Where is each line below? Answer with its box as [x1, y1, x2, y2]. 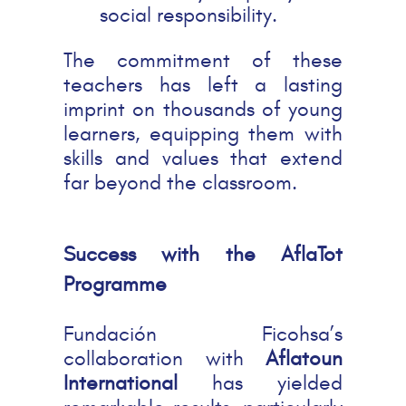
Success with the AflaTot [63, 241, 343, 266]
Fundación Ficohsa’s [63, 321, 343, 346]
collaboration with [63, 345, 266, 371]
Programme [63, 271, 167, 296]
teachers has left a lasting [63, 72, 343, 98]
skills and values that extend [63, 146, 343, 171]
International [63, 370, 178, 395]
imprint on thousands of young [63, 97, 343, 122]
